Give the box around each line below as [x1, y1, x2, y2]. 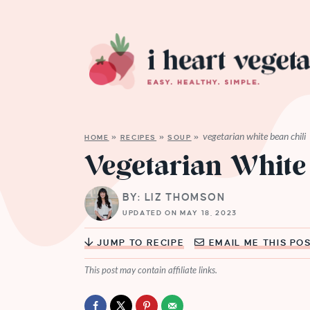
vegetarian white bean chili [202, 130, 306, 143]
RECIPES [120, 134, 157, 142]
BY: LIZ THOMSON [122, 191, 226, 203]
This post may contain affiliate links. [84, 264, 217, 276]
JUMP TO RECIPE [93, 238, 185, 248]
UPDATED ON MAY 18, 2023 [122, 208, 237, 217]
